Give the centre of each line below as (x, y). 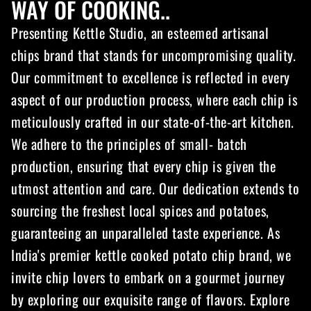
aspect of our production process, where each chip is (154, 99)
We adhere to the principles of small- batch (129, 143)
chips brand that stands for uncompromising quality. (154, 54)
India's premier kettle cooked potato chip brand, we (151, 254)
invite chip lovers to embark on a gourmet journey (148, 277)
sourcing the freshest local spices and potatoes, (140, 210)
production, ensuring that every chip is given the (144, 166)
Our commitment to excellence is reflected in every (151, 77)
